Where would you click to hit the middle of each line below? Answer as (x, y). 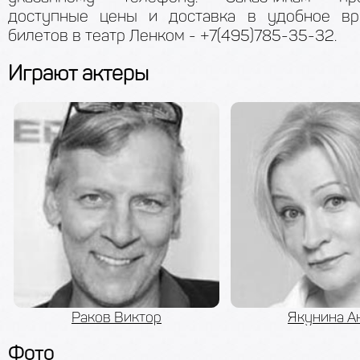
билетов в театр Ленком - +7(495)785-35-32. (172, 35)
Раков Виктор (117, 317)
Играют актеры (78, 73)
